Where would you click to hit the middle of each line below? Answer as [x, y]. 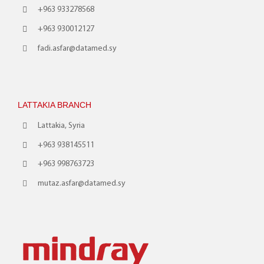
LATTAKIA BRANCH [55, 105]
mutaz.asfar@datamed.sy [81, 184]
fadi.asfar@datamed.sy [77, 49]
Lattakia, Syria [61, 126]
